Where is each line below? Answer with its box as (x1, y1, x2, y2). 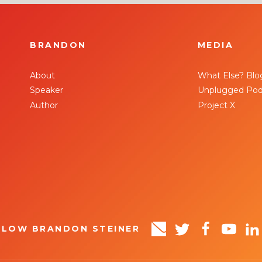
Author (30, 99, 58, 111)
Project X (197, 99, 235, 111)
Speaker (30, 85, 64, 96)
